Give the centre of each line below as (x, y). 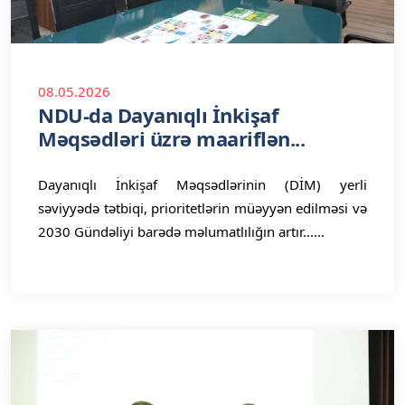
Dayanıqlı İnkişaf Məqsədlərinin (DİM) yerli (202, 184)
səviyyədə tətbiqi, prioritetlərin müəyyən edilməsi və (202, 208)
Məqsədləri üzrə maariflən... (171, 138)
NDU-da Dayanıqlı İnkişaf (158, 115)
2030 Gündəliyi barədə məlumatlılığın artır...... (181, 231)
